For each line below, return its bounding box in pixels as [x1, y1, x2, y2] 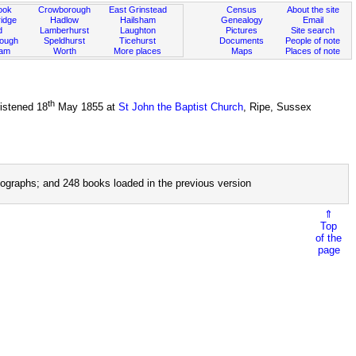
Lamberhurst [40, 25, 90, 35]
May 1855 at [55, 101, 118, 114]
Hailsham [119, 15, 156, 25]
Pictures [226, 25, 258, 35]
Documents [219, 36, 265, 45]
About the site [286, 5, 339, 14]
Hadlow [50, 15, 79, 25]
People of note [285, 36, 341, 45]
